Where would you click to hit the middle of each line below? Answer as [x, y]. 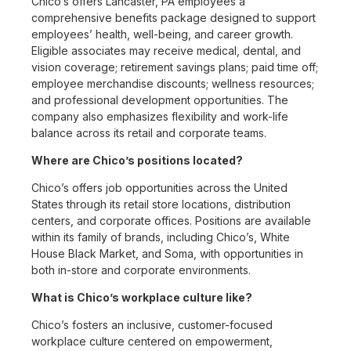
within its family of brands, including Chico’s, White [161, 237]
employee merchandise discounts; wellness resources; [173, 84]
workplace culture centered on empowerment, [152, 342]
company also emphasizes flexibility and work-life [160, 117]
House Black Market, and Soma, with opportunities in [167, 254]
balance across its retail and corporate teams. [149, 133]
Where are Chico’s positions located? [137, 161]
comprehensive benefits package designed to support [174, 18]
